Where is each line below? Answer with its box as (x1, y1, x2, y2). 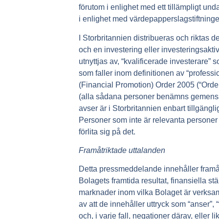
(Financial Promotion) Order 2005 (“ (79, 80, 202, 89)
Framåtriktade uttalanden (79, 146, 166, 155)
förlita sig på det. (79, 127, 136, 136)
